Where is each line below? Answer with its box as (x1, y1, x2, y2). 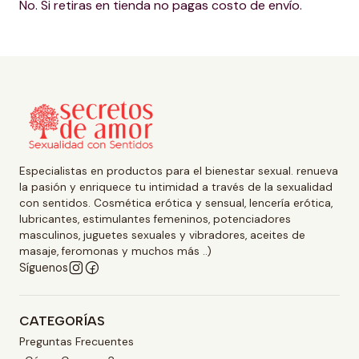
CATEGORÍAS (19, 313, 105, 329)
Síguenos (19, 260, 68, 275)
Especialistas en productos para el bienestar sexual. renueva (19, 164, 338, 178)
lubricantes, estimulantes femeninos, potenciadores (19, 212, 291, 226)
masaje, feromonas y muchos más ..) (19, 244, 212, 258)
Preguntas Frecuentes (19, 334, 134, 349)
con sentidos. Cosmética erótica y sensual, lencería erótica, (19, 196, 333, 210)
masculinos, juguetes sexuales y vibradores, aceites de (19, 228, 305, 242)
